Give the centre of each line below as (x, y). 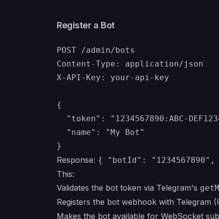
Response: (77, 160)
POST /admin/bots (96, 50)
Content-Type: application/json (130, 64)
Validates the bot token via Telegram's (128, 188)
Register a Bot (86, 25)
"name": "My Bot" (101, 132)
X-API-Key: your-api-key (113, 77)
